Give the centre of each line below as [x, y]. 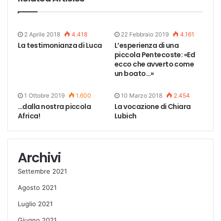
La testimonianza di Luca [60, 45]
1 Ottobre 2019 [44, 95]
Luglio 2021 [35, 203]
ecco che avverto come [154, 64]
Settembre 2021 [42, 171]
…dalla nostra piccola [55, 106]
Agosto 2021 [37, 187]
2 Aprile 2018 [42, 34]
